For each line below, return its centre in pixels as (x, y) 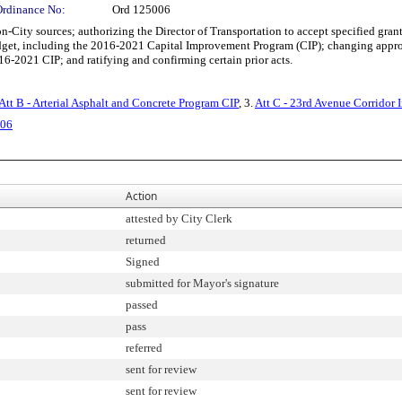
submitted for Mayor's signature (202, 283)
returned (146, 240)
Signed (143, 262)
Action (141, 196)
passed (142, 305)
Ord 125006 (141, 9)
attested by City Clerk (179, 218)
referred (144, 348)
